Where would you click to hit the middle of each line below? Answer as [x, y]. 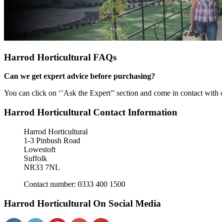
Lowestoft [40, 149]
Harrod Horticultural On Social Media [83, 203]
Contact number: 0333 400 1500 [75, 184]
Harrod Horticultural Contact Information [91, 112]
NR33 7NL [42, 167]
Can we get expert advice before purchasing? [80, 76]
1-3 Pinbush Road [52, 140]
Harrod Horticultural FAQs [60, 57]
